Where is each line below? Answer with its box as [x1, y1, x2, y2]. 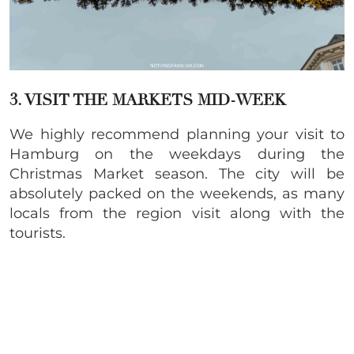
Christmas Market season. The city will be [9, 164, 345, 183]
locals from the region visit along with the [9, 204, 345, 222]
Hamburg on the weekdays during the [9, 145, 345, 163]
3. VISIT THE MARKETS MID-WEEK [9, 89, 286, 110]
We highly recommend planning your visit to [9, 125, 345, 143]
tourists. [9, 224, 66, 242]
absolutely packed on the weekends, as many [9, 184, 345, 202]
